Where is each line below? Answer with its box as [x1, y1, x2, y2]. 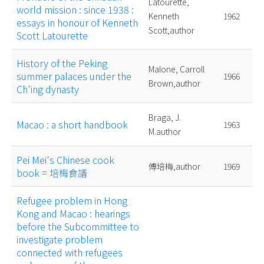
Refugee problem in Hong [16, 193, 127, 208]
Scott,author [148, 24, 194, 37]
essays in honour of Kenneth [16, 15, 138, 30]
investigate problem [16, 232, 103, 247]
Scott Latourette [16, 28, 88, 43]
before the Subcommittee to [16, 219, 139, 234]
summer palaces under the [16, 69, 131, 84]
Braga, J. [148, 111, 181, 124]
